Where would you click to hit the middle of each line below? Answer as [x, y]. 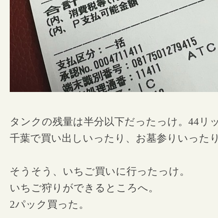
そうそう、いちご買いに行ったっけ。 [100, 171]
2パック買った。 [49, 204]
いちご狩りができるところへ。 [84, 188]
